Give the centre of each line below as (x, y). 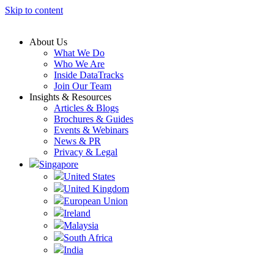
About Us (48, 42)
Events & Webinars (91, 130)
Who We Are (79, 64)
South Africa (88, 238)
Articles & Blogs (86, 108)
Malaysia (81, 225)
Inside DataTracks (89, 75)
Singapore (59, 164)
